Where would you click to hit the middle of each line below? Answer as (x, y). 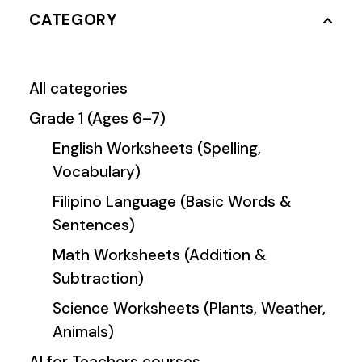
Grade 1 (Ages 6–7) (98, 118)
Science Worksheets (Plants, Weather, (189, 308)
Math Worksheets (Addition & (159, 255)
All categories (79, 88)
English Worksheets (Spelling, (156, 148)
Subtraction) (98, 278)
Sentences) (93, 225)
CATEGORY (73, 20)
